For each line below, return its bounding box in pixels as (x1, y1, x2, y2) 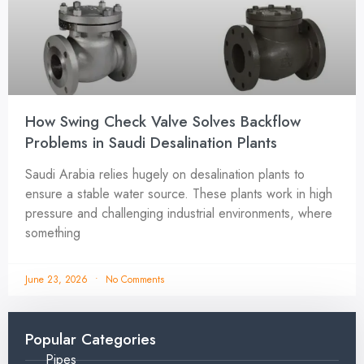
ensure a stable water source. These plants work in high (25, 184, 332, 204)
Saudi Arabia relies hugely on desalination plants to (25, 165, 305, 184)
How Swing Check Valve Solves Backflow (25, 110, 301, 133)
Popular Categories (25, 328, 156, 351)
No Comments (102, 272, 164, 288)
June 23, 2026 (25, 272, 91, 288)
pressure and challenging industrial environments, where (25, 204, 332, 223)
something (25, 223, 80, 243)
